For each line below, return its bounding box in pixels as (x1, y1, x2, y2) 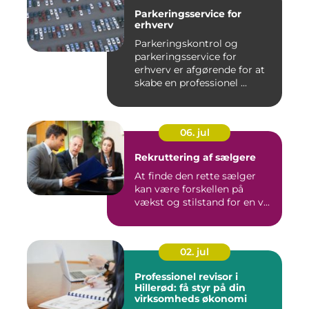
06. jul (179, 126, 210, 139)
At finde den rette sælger (134, 170, 256, 183)
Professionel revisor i (134, 270, 238, 283)
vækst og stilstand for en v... (134, 196, 270, 209)
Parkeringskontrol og (134, 37, 238, 50)
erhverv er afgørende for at (134, 63, 265, 77)
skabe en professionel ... (134, 77, 247, 90)
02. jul (180, 246, 209, 259)
